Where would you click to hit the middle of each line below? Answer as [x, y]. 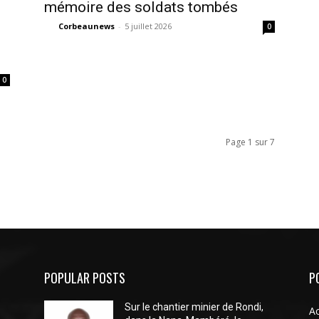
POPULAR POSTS [85, 278]
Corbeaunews [87, 26]
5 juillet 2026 [148, 26]
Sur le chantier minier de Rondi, [194, 307]
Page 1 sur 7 [250, 142]
